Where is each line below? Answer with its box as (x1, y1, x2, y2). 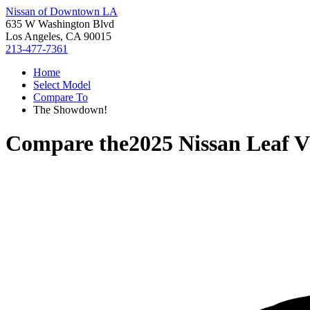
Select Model (33, 79, 91, 91)
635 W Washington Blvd (6, 18, 114, 30)
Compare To (33, 91, 88, 103)
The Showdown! (33, 104, 107, 116)
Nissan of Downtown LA (6, 6, 118, 17)
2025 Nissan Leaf (129, 131, 289, 156)
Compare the (6, 131, 129, 156)
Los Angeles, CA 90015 (6, 30, 111, 42)
